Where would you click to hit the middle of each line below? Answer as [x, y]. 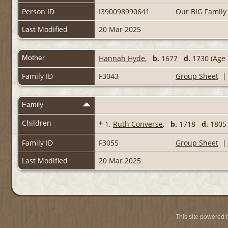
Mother [33, 58]
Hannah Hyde [122, 59]
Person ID [38, 12]
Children [38, 123]
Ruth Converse [138, 124]
